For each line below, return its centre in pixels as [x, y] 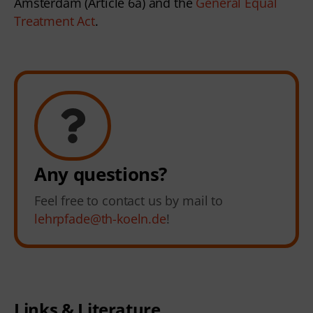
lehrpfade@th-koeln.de [100, 219]
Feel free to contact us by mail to [129, 201]
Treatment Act [55, 21]
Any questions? [101, 174]
